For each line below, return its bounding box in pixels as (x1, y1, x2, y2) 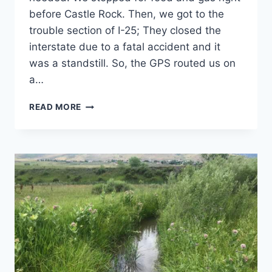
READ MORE (29, 102, 82, 112)
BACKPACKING (81, 99, 146, 109)
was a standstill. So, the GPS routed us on (29, 57, 236, 70)
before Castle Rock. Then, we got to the (29, 8, 224, 21)
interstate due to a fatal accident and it (29, 41, 220, 53)
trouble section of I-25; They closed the (29, 24, 221, 37)
